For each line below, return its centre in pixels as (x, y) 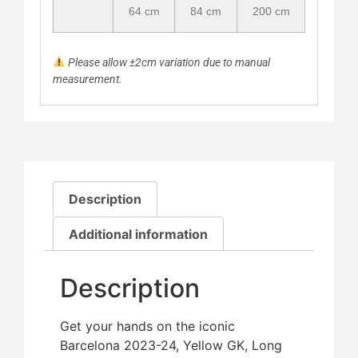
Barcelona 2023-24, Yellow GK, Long (171, 346)
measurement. (88, 79)
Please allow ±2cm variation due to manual (167, 62)
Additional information (139, 234)
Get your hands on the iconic (147, 326)
